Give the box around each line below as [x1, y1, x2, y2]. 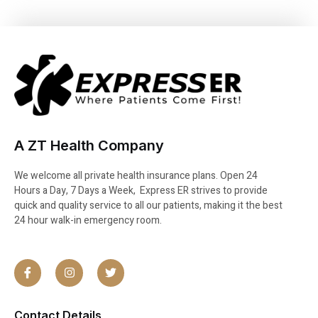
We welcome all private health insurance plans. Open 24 [14, 168, 258, 183]
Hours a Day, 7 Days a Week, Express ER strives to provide [14, 182, 268, 198]
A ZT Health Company [14, 136, 164, 154]
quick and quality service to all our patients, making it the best [14, 197, 283, 213]
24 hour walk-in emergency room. [14, 212, 162, 228]
